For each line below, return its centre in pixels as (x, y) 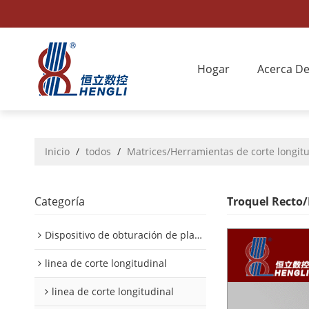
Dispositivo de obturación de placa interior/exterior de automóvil (120, 235)
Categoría (60, 201)
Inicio (57, 151)
